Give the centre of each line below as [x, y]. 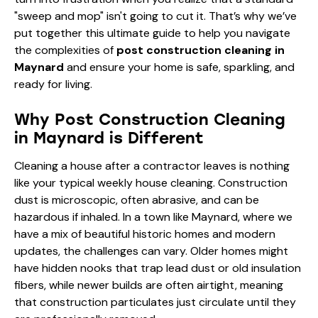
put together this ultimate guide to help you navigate [152, 33]
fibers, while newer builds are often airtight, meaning [149, 285]
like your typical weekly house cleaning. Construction [151, 182]
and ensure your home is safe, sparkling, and [179, 67]
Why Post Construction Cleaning [150, 119]
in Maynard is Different [109, 138]
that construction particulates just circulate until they [155, 302]
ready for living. [53, 84]
